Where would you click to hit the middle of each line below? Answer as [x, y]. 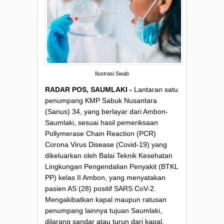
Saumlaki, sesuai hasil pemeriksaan [101, 122]
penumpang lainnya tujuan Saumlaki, [103, 210]
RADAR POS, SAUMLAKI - [89, 89]
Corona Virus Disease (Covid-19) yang [106, 144]
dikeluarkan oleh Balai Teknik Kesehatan [109, 155]
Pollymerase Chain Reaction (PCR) [100, 133]
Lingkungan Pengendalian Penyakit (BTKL [111, 166]
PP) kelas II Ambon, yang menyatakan [105, 177]
